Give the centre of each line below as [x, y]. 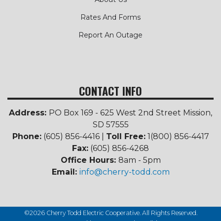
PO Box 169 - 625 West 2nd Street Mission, [130, 113]
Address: [29, 113]
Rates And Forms [110, 18]
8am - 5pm [139, 160]
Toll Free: [126, 137]
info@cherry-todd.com [124, 172]
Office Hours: [89, 160]
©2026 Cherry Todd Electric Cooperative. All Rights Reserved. [110, 213]
